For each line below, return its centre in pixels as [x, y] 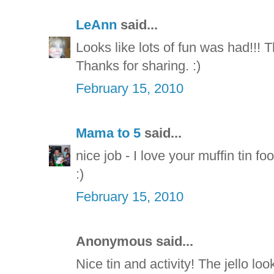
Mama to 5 [108, 133]
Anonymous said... [135, 242]
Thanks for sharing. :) [138, 66]
